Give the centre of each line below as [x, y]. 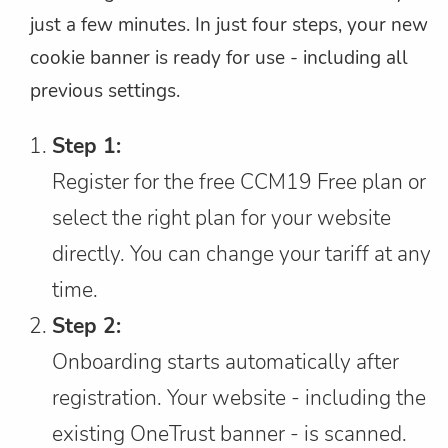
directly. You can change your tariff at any [242, 254]
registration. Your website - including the [239, 398]
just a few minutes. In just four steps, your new [229, 25]
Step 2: [87, 326]
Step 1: [87, 146]
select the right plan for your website [222, 218]
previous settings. [105, 91]
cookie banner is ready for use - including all [219, 58]
